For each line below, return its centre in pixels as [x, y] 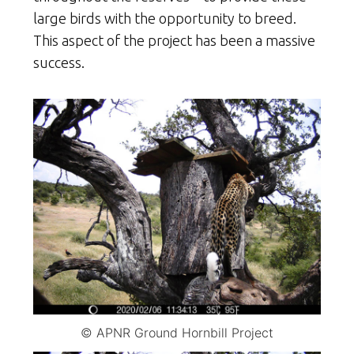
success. [59, 62]
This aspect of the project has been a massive [174, 40]
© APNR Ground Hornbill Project [177, 333]
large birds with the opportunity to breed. [165, 18]
